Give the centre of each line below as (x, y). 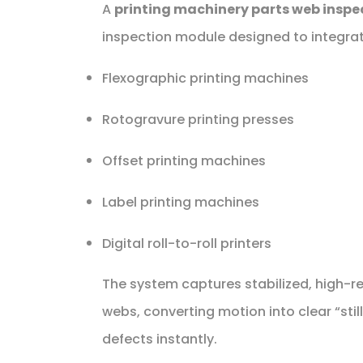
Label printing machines (180, 202)
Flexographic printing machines (205, 78)
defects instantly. (159, 339)
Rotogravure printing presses (198, 119)
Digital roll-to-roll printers (186, 243)
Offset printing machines (184, 160)
